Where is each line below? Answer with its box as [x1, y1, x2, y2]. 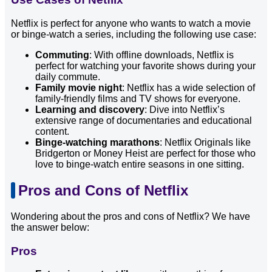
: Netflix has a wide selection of [122, 83, 255, 93]
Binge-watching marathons [35, 137, 160, 148]
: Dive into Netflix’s [144, 104, 225, 115]
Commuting [35, 50, 89, 61]
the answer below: [11, 222, 89, 233]
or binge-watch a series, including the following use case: [11, 29, 256, 40]
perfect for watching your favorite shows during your [35, 61, 256, 72]
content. [35, 126, 69, 137]
